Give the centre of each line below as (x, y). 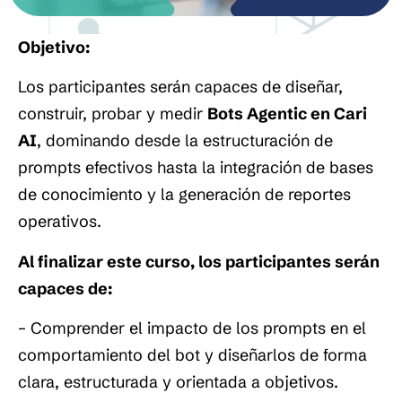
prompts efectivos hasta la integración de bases (196, 168)
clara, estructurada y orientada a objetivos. (178, 382)
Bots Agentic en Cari (287, 114)
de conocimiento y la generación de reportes (184, 195)
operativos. (60, 222)
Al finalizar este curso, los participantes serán (199, 261)
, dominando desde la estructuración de (185, 141)
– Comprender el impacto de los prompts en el (192, 328)
